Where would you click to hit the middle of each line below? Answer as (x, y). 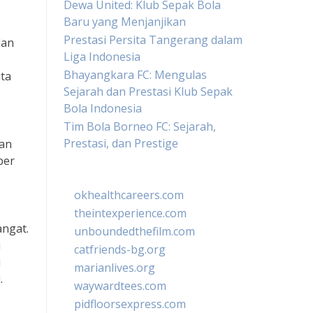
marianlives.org (115, 268)
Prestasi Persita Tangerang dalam (153, 40)
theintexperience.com (130, 213)
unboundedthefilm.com (134, 231)
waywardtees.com (120, 286)
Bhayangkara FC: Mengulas (135, 75)
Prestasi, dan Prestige (121, 143)
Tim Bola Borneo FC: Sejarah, (140, 126)
